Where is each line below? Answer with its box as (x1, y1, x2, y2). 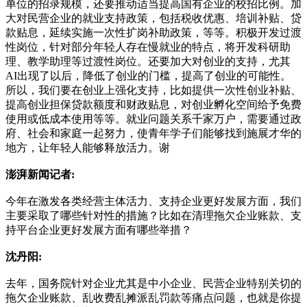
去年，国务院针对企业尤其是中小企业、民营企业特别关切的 (5, 277, 302, 289)
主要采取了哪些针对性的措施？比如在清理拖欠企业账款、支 (5, 209, 302, 221)
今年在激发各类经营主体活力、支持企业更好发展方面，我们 (5, 195, 302, 207)
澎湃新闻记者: (5, 168, 75, 180)
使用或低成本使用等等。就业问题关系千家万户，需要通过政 (5, 112, 302, 125)
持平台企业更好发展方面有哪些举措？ (5, 223, 192, 236)
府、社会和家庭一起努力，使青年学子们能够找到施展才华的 (5, 127, 302, 139)
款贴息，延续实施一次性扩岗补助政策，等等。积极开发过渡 (5, 26, 302, 38)
